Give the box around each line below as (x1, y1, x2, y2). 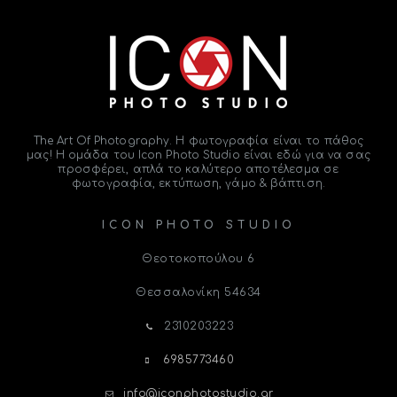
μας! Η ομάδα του (27, 148, 138, 161)
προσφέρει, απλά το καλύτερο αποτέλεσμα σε (58, 162, 339, 175)
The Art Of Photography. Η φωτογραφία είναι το (33, 134, 324, 147)
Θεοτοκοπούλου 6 (142, 252, 255, 265)
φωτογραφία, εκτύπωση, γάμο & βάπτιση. (72, 176, 325, 190)
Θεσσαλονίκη (136, 285, 221, 299)
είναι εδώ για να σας (239, 148, 370, 161)
